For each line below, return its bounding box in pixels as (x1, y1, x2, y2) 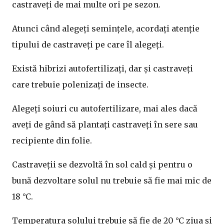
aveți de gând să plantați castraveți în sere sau (12, 119, 198, 129)
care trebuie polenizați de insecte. (12, 79, 148, 89)
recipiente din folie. (12, 135, 92, 145)
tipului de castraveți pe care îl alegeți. (12, 39, 164, 49)
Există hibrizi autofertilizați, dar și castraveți (12, 63, 193, 73)
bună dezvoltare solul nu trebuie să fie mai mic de (12, 175, 211, 185)
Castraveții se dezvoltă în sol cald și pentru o (12, 159, 192, 169)
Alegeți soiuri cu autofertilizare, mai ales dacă (12, 103, 197, 113)
